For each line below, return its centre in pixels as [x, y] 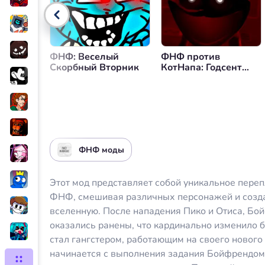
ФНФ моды [101, 150]
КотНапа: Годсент [201, 67]
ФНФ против [190, 57]
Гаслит [176, 78]
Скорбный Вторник [94, 67]
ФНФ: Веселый [84, 57]
